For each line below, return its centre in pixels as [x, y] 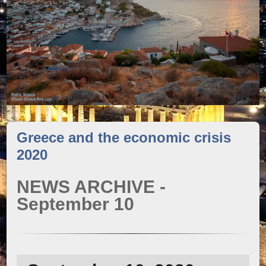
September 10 [76, 204]
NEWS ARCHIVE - [91, 187]
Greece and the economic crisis [124, 138]
